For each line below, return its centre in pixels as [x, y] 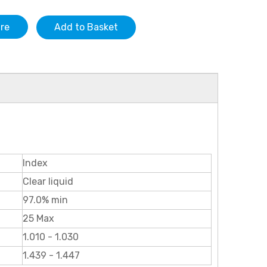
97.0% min [45, 200]
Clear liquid [48, 182]
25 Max [38, 219]
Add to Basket [86, 27]
